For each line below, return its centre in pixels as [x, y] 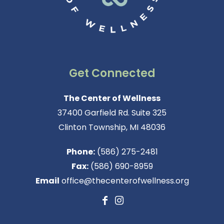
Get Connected [112, 73]
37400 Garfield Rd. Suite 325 [112, 113]
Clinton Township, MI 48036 [112, 127]
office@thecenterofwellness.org [124, 181]
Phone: [80, 152]
